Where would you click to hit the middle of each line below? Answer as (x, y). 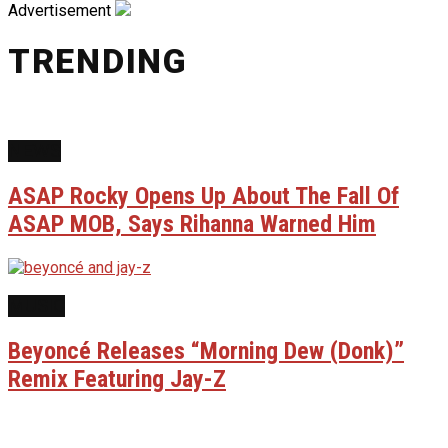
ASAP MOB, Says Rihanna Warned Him (192, 223)
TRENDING (98, 60)
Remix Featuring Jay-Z (117, 379)
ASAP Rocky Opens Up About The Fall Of (203, 195)
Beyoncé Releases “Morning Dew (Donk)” (206, 351)
